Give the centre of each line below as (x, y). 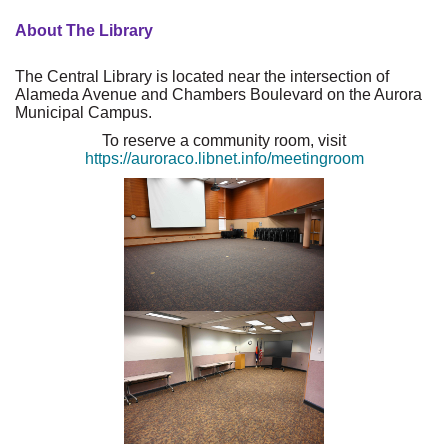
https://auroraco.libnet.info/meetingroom (224, 158)
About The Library (84, 30)
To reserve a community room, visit (224, 140)
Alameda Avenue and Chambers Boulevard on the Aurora (218, 94)
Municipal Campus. (83, 112)
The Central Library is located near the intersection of (202, 76)
